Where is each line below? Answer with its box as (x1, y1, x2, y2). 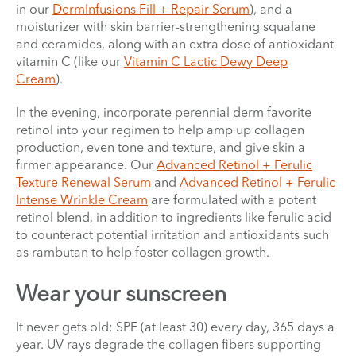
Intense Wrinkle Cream (16, 191, 148, 207)
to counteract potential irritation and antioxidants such (16, 226, 329, 242)
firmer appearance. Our (16, 156, 157, 172)
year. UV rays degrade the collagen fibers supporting (16, 335, 321, 352)
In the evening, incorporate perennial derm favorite (16, 103, 311, 120)
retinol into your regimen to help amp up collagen (16, 121, 304, 137)
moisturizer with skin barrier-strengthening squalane (16, 17, 315, 34)
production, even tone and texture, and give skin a (16, 138, 305, 155)
